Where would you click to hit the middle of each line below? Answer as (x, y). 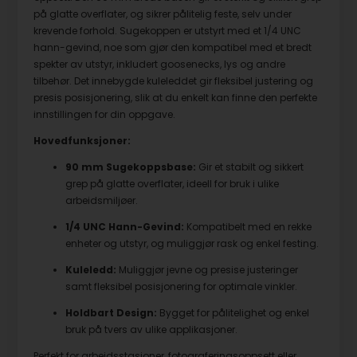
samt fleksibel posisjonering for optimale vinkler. (182, 287)
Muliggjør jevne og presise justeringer (208, 270)
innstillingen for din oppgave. (105, 115)
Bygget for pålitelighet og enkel (233, 313)
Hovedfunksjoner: (82, 141)
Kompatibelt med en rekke (248, 227)
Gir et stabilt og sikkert (250, 167)
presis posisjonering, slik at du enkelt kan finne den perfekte (176, 98)
